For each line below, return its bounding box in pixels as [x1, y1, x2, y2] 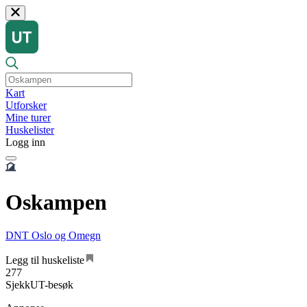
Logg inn [5, 136, 45, 149]
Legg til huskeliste [5, 254, 84, 267]
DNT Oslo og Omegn [5, 230, 101, 242]
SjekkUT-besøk [5, 279, 73, 291]
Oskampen [5, 189, 107, 214]
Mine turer [5, 112, 51, 124]
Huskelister [5, 124, 54, 136]
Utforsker [5, 99, 47, 112]
